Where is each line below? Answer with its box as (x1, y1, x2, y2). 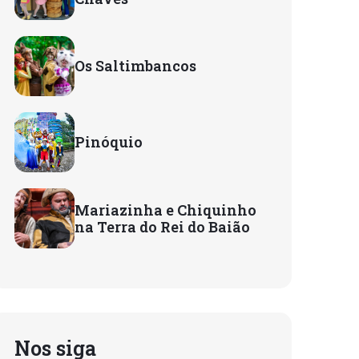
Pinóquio (75, 132, 143, 151)
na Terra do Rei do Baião (75, 216, 250, 236)
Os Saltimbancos (75, 56, 196, 75)
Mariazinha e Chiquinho (75, 200, 256, 220)
